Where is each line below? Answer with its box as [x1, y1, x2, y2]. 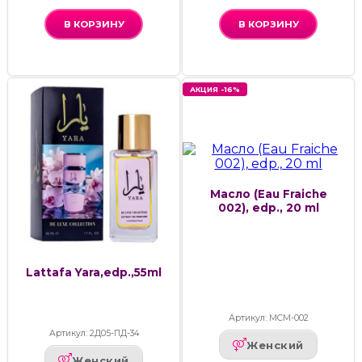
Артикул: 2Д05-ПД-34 [48, 328, 139, 339]
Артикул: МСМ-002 [228, 313, 309, 324]
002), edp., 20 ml [217, 200, 319, 214]
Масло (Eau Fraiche [209, 187, 327, 200]
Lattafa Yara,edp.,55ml [26, 266, 162, 280]
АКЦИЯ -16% [190, 85, 240, 95]
